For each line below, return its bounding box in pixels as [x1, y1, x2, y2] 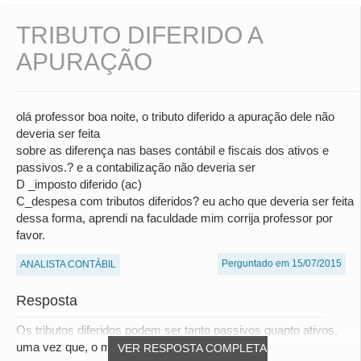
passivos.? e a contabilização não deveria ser [16, 160, 255, 175]
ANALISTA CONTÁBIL [20, 259, 116, 271]
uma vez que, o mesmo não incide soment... [16, 340, 250, 355]
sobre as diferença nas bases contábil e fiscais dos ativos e [16, 143, 329, 158]
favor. [16, 228, 45, 243]
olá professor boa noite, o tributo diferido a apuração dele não [16, 110, 334, 124]
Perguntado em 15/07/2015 [222, 258, 342, 270]
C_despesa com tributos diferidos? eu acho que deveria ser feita [16, 194, 354, 209]
